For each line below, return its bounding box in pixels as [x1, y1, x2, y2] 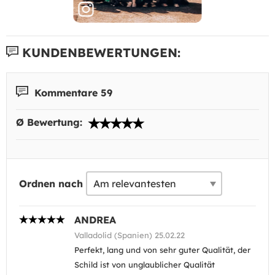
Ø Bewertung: [16, 116, 85, 128]
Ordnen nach [19, 177, 83, 190]
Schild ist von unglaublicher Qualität [74, 260, 215, 269]
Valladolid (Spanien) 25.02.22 [74, 230, 185, 240]
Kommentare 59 [31, 86, 112, 98]
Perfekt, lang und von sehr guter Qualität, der [74, 245, 250, 255]
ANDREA [74, 214, 116, 226]
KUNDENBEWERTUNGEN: [18, 44, 180, 60]
